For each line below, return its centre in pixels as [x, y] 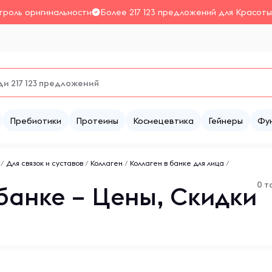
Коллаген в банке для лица [177, 163]
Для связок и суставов [45, 163]
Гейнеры [226, 121]
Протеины [97, 121]
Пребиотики [36, 121]
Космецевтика [163, 121]
